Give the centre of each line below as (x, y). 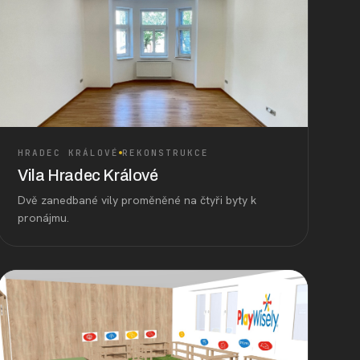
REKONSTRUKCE (165, 152)
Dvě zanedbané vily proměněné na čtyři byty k (137, 200)
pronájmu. (44, 217)
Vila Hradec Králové (88, 175)
